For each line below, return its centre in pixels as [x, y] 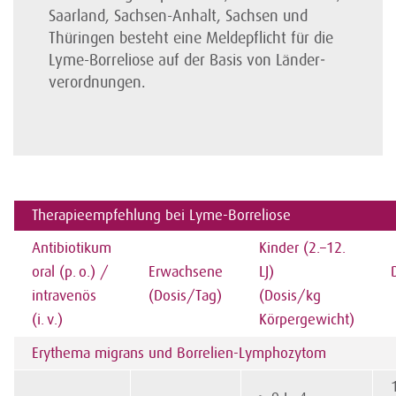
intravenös [64, 296]
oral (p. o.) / [70, 272]
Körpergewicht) [307, 320]
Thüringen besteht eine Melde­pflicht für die [191, 38]
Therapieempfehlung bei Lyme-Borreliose [161, 215]
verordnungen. [97, 82]
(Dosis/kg [290, 296]
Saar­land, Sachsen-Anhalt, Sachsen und [178, 16]
